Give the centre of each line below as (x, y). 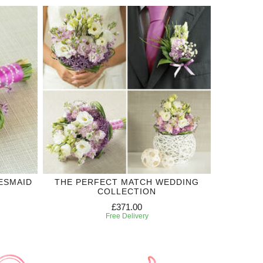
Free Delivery (127, 216)
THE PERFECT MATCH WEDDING (127, 182)
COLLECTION (127, 191)
